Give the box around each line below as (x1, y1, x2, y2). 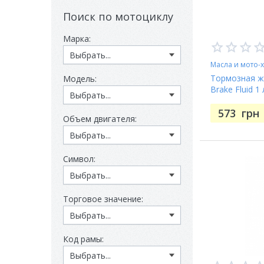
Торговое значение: (63, 193, 143, 204)
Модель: (63, 73, 97, 84)
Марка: (63, 33, 91, 44)
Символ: (63, 153, 95, 164)
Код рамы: (63, 233, 104, 245)
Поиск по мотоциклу (63, 9, 173, 24)
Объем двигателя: (63, 113, 137, 124)
